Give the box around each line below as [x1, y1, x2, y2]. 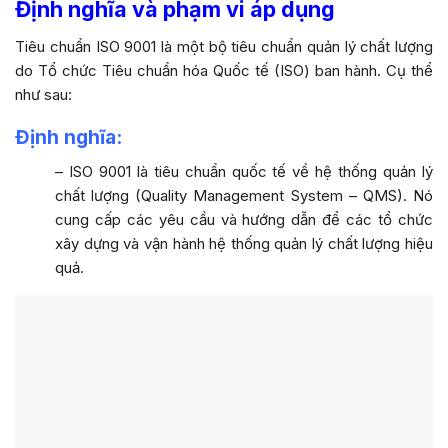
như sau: [15, 84, 72, 104]
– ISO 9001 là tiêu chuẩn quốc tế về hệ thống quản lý [55, 161, 433, 181]
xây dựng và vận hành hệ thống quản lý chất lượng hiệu [55, 233, 433, 253]
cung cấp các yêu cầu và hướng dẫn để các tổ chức [55, 209, 433, 229]
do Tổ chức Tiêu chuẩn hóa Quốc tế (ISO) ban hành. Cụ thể [15, 60, 433, 80]
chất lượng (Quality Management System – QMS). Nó [55, 185, 433, 205]
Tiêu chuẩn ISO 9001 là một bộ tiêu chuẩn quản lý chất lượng [15, 36, 433, 56]
